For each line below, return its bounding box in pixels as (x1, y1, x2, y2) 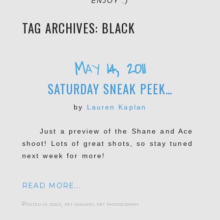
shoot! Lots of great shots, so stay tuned (22, 139, 193, 147)
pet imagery (64, 199, 94, 207)
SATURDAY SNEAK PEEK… (48, 79, 172, 98)
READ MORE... (22, 181, 81, 190)
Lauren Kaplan (86, 103, 146, 111)
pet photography (96, 199, 139, 207)
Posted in (22, 199, 49, 207)
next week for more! (22, 151, 106, 160)
